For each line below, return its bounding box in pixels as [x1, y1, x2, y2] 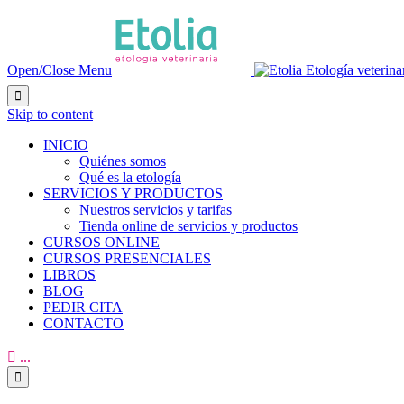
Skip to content [7, 106, 93, 123]
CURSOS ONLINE [43, 234, 160, 251]
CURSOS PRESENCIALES [43, 251, 211, 267]
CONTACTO [43, 316, 124, 332]
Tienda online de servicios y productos [79, 218, 298, 234]
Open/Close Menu [7, 62, 112, 78]
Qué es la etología [79, 170, 181, 186]
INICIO [43, 137, 88, 153]
